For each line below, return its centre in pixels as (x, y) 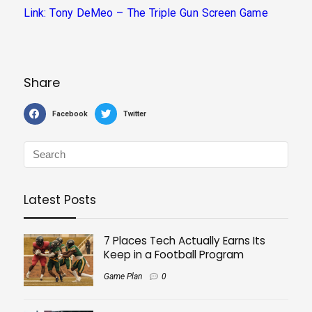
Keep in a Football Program (174, 254)
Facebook (70, 114)
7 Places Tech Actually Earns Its (185, 240)
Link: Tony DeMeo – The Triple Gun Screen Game (146, 13)
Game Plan (123, 276)
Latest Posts (60, 200)
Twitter (135, 114)
